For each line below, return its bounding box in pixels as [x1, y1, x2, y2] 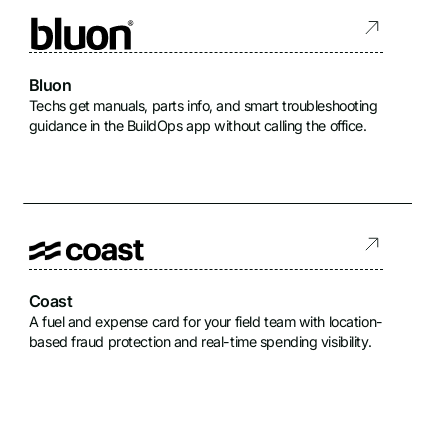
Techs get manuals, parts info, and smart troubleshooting [28, 96, 378, 114]
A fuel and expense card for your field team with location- [28, 313, 383, 331]
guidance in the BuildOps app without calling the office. [28, 116, 367, 134]
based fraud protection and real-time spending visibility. [28, 333, 372, 351]
